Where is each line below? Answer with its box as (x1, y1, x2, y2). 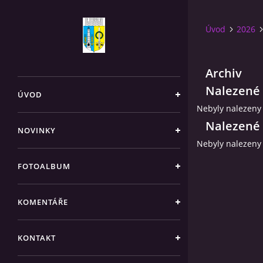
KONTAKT (18, 232, 56, 243)
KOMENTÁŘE (18, 197, 68, 207)
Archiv (205, 65, 242, 81)
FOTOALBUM (18, 161, 70, 171)
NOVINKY (18, 125, 56, 136)
